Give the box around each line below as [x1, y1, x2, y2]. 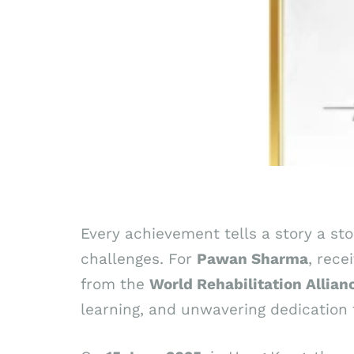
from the [81, 274, 149, 293]
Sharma [251, 249, 308, 268]
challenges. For [81, 249, 197, 268]
